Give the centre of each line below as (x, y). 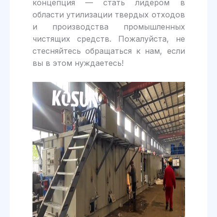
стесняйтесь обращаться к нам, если (108, 51)
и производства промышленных (108, 27)
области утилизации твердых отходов (108, 15)
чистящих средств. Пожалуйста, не (108, 39)
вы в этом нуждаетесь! (78, 63)
